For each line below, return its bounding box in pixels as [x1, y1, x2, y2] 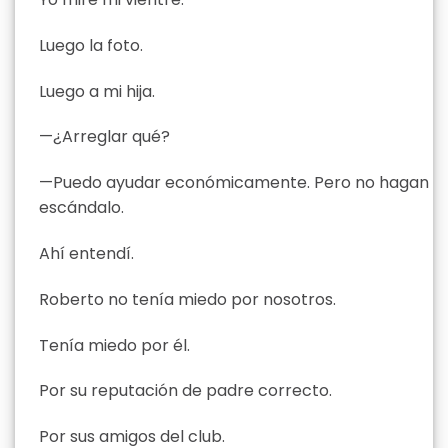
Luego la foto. [39, 33, 143, 57]
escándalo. [39, 196, 124, 220]
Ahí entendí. [39, 241, 134, 265]
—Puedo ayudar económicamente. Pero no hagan [39, 171, 429, 195]
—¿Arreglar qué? [39, 125, 170, 149]
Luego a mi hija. [39, 79, 155, 103]
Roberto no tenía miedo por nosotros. [39, 287, 336, 311]
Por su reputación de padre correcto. [39, 379, 332, 403]
